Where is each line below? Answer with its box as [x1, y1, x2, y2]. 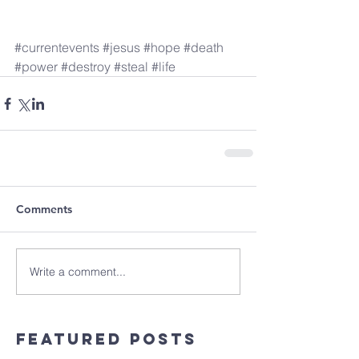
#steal [114, 58, 148, 75]
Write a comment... [30, 264, 126, 279]
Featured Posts [16, 329, 197, 349]
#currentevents [14, 39, 99, 56]
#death [184, 39, 224, 56]
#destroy [61, 58, 111, 75]
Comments [16, 202, 72, 217]
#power [14, 58, 58, 75]
